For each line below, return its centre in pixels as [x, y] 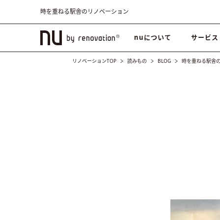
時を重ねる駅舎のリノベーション [84, 12]
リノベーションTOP [94, 61]
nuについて [153, 37]
